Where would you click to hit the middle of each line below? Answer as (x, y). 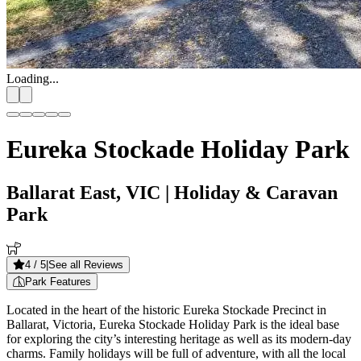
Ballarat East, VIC (83, 192)
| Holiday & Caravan (249, 192)
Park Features (58, 281)
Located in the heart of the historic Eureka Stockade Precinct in (166, 309)
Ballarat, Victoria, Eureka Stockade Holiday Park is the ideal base (173, 324)
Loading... (33, 79)
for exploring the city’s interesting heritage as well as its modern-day (179, 338)
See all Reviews (86, 264)
